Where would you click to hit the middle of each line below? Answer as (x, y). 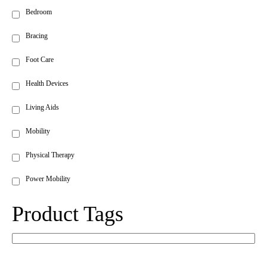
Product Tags (68, 214)
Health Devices (47, 84)
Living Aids (42, 108)
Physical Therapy (50, 155)
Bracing (37, 36)
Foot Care (40, 60)
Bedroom (39, 12)
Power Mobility (48, 179)
